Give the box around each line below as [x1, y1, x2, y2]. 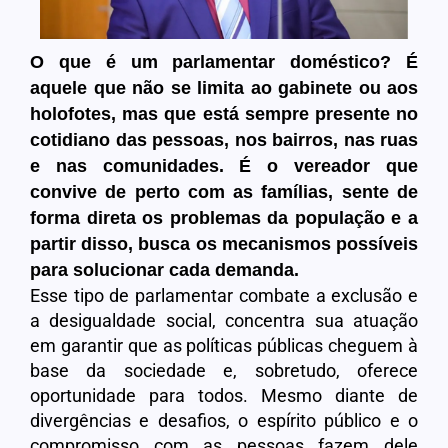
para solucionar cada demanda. [30, 259, 299, 280]
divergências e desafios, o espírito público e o [30, 409, 418, 431]
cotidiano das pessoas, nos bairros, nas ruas [30, 129, 418, 150]
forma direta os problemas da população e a [30, 207, 418, 228]
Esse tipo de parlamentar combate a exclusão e [30, 284, 418, 306]
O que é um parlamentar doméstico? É [30, 51, 418, 72]
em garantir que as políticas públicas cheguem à [30, 334, 418, 356]
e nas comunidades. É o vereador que [30, 155, 418, 176]
